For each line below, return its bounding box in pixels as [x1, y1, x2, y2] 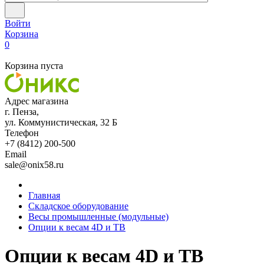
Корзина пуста [5, 61, 63, 71]
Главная [28, 190, 60, 200]
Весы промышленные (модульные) [28, 212, 169, 222]
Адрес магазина [5, 96, 68, 106]
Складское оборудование [28, 201, 128, 211]
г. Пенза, [5, 107, 39, 117]
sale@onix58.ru [5, 160, 64, 170]
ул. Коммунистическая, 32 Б [5, 117, 117, 127]
